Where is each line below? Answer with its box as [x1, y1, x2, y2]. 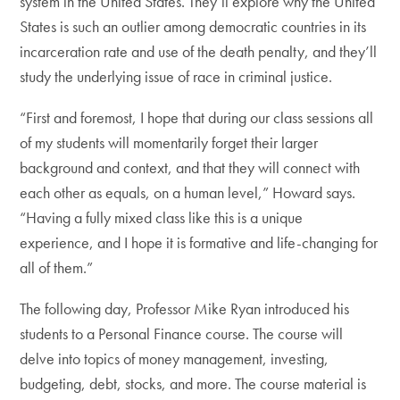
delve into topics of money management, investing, [20, 348, 329, 369]
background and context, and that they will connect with [20, 157, 361, 178]
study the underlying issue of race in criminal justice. [20, 66, 333, 87]
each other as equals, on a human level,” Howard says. [20, 182, 356, 203]
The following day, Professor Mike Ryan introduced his [20, 298, 350, 319]
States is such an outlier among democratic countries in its [20, 16, 367, 37]
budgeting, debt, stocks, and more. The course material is [20, 373, 367, 394]
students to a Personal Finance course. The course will [20, 323, 344, 344]
